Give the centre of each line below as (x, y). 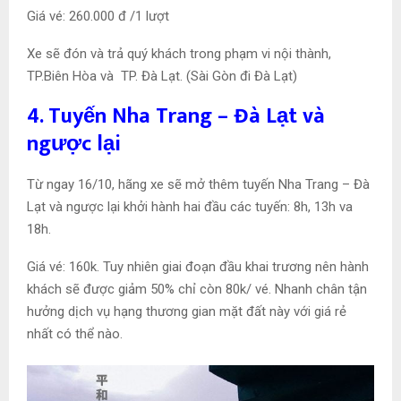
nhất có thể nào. (75, 334)
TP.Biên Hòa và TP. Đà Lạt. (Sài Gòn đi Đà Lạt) (162, 77)
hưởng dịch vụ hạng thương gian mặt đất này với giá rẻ (187, 312)
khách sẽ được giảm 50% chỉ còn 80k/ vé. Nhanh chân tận (197, 290)
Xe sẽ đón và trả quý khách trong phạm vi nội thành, (179, 54)
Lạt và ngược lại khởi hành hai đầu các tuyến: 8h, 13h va (190, 207)
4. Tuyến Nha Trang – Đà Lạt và (176, 117)
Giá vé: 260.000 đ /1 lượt (98, 17)
